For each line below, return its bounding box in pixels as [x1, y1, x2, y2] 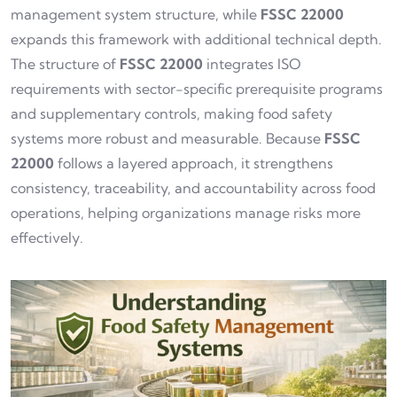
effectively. [11, 229, 83, 247]
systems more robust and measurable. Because [11, 129, 324, 148]
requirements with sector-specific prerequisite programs [11, 80, 383, 98]
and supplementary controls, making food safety [11, 105, 332, 123]
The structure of [11, 55, 120, 74]
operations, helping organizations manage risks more [11, 204, 361, 222]
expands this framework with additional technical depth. [11, 30, 382, 49]
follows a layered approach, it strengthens [54, 154, 333, 173]
